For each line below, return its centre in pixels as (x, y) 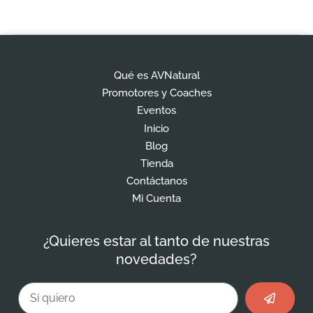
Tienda (156, 163)
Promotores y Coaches (156, 93)
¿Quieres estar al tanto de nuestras (156, 241)
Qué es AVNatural (156, 75)
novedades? (156, 259)
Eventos (156, 110)
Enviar (279, 287)
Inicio (156, 128)
